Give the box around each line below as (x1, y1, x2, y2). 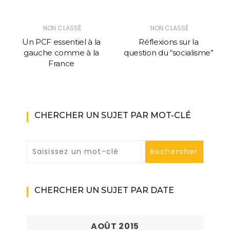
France (48, 59, 74, 69)
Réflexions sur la (139, 37, 199, 47)
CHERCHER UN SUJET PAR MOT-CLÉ (34, 110, 191, 121)
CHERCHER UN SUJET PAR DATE (34, 185, 174, 196)
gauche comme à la (23, 48, 100, 58)
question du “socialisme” (124, 48, 214, 58)
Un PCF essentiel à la (22, 37, 101, 47)
